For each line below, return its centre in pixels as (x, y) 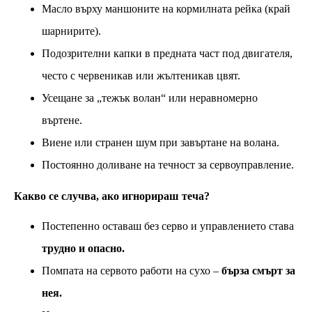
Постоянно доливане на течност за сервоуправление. (168, 164)
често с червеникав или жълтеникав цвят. (141, 75)
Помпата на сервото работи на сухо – (132, 270)
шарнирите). (71, 31)
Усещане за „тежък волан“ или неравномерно (150, 97)
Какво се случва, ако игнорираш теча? (112, 196)
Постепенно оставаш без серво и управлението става (168, 226)
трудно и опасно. (83, 248)
